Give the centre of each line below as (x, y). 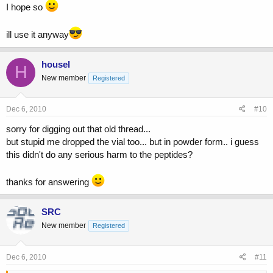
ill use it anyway (37, 34)
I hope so (26, 7)
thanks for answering (49, 182)
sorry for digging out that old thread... (78, 129)
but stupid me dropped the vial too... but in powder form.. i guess (133, 142)
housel (56, 64)
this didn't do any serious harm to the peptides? (99, 155)
